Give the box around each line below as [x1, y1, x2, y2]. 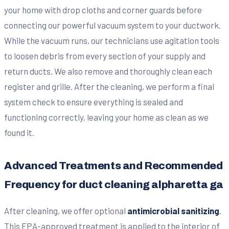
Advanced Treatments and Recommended [4, 160, 223, 172]
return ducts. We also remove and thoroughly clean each [4, 66, 212, 77]
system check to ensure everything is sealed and [4, 97, 183, 107]
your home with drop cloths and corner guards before [4, 5, 202, 15]
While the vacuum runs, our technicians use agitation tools [4, 35, 219, 46]
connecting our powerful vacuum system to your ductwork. [4, 20, 221, 31]
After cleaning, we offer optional [4, 205, 127, 216]
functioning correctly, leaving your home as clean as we [4, 112, 209, 123]
